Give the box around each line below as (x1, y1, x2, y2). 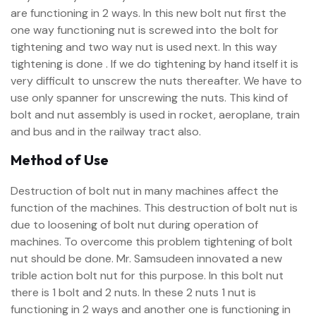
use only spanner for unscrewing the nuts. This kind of (11, 90, 288, 105)
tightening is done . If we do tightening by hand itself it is (11, 56, 298, 71)
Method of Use (11, 151, 109, 169)
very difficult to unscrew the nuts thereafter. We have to (11, 73, 302, 88)
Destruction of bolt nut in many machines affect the (11, 183, 279, 198)
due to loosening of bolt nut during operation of (11, 217, 258, 232)
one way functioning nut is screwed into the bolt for (11, 23, 279, 37)
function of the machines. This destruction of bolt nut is (11, 200, 298, 215)
